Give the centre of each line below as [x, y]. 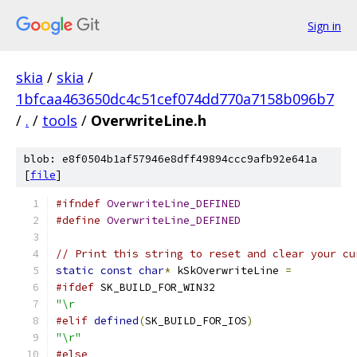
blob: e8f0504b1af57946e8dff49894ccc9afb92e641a [171, 159]
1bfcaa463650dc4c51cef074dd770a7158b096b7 [175, 99]
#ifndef [78, 204]
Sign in [324, 25]
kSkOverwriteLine [228, 271]
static [75, 271]
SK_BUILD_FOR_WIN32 [155, 287]
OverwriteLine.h [149, 120]
